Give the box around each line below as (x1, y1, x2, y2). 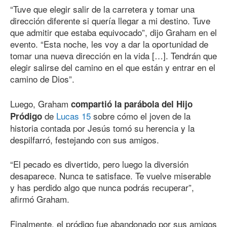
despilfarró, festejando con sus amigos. (10, 133, 159, 146)
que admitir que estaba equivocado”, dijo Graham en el (10, 26, 217, 39)
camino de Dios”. (10, 72, 74, 86)
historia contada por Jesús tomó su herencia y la (10, 121, 195, 134)
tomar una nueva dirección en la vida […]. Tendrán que (10, 49, 217, 62)
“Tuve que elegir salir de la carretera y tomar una (10, 3, 195, 16)
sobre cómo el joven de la (91, 109, 191, 122)
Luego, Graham (10, 97, 71, 110)
